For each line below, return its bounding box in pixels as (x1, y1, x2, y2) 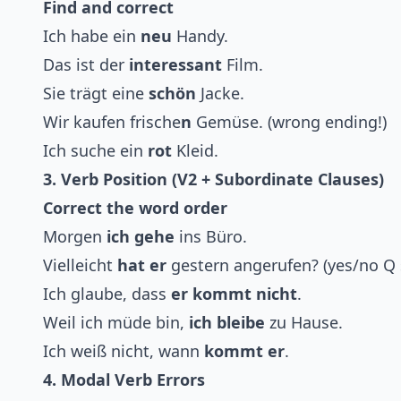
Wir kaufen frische (43, 111, 181, 133)
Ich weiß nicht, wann (43, 340, 204, 363)
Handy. (172, 25, 228, 47)
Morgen (43, 226, 107, 248)
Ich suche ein (43, 140, 148, 162)
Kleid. (172, 140, 218, 162)
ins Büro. (175, 226, 247, 248)
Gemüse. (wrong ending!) (192, 111, 387, 133)
